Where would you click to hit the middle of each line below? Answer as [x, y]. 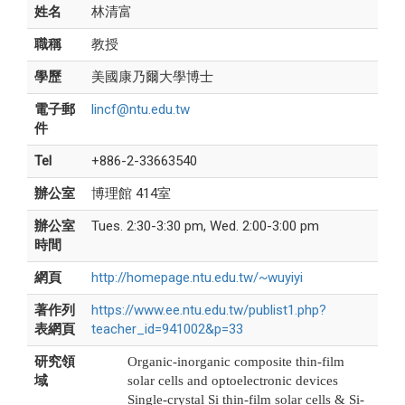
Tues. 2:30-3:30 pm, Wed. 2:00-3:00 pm [205, 226]
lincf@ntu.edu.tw [140, 110]
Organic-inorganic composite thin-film [235, 362]
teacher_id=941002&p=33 [167, 330]
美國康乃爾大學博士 [152, 77]
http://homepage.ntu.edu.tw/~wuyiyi [197, 278]
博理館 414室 [131, 194]
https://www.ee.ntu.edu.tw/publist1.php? [208, 311]
